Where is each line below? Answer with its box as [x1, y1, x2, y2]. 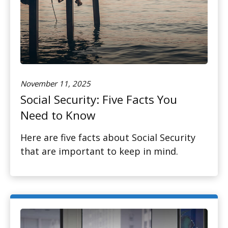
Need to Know [20, 107, 95, 124]
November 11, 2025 [20, 78, 91, 89]
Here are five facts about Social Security [20, 131, 195, 144]
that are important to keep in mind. [20, 145, 178, 158]
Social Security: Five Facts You [20, 92, 177, 108]
